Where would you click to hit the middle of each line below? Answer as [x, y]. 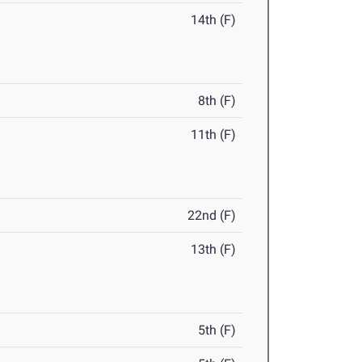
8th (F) [217, 101]
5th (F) [217, 330]
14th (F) [214, 20]
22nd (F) [212, 216]
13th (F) [214, 250]
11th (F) [214, 135]
